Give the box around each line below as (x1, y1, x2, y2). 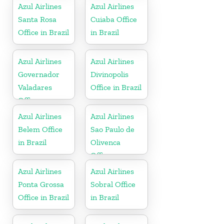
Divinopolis (90, 69, 129, 79)
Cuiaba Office (90, 14, 137, 24)
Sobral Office (90, 179, 136, 189)
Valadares (18, 82, 52, 92)
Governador (18, 69, 59, 79)
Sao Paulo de (90, 124, 135, 134)
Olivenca (90, 137, 121, 147)
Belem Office (18, 124, 62, 134)
